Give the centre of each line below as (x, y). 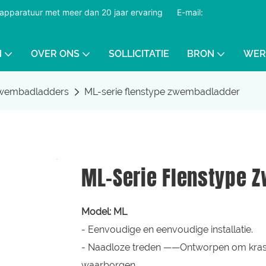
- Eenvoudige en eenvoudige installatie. (167, 229)
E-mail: (189, 12)
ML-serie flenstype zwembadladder (162, 92)
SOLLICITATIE (139, 54)
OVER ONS (55, 54)
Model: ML (104, 211)
